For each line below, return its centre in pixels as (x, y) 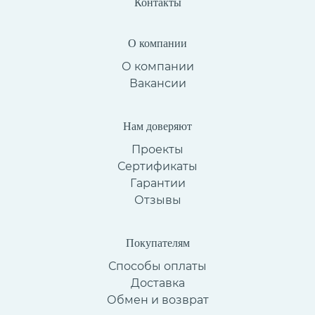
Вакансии (157, 83)
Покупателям (157, 243)
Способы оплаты (157, 266)
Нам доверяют (157, 126)
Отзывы (157, 200)
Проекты (157, 149)
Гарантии (157, 183)
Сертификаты (157, 166)
